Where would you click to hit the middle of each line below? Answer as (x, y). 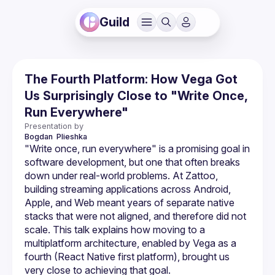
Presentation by (54, 126)
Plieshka (72, 137)
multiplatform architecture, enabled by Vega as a (130, 243)
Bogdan (40, 137)
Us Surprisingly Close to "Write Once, (136, 96)
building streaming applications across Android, (128, 189)
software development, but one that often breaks (132, 162)
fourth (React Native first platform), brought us (127, 257)
